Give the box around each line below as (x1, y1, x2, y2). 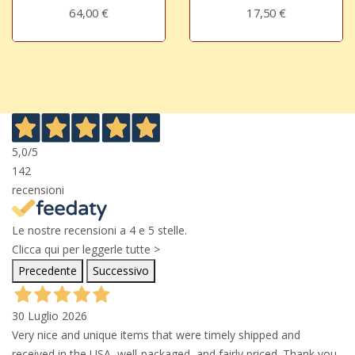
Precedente (18, 263, 77, 279)
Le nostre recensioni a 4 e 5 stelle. (12, 223, 187, 239)
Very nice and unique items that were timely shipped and (12, 327, 300, 343)
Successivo (93, 263, 149, 279)
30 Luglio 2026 (12, 308, 87, 324)
